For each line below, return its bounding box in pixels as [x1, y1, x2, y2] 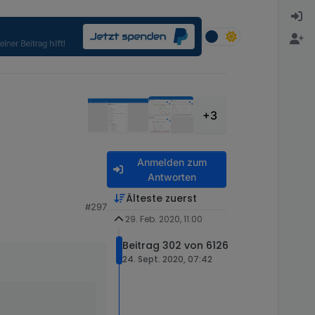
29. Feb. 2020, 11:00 [124, 212, 202, 225]
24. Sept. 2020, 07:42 [122, 253, 212, 266]
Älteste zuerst [125, 191, 197, 205]
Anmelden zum [136, 155, 207, 168]
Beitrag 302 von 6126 [122, 238, 229, 253]
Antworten [147, 170, 196, 183]
